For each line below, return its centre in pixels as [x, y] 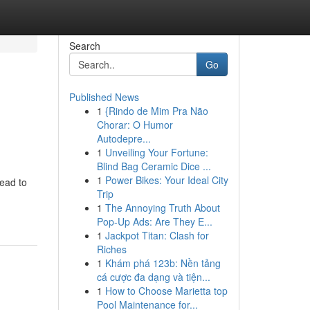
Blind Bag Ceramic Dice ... [154, 166]
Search [84, 46]
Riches [111, 249]
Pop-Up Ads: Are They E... [154, 221]
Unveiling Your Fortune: [156, 152]
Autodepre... [124, 138]
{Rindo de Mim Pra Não [156, 111]
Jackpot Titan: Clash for [157, 235]
